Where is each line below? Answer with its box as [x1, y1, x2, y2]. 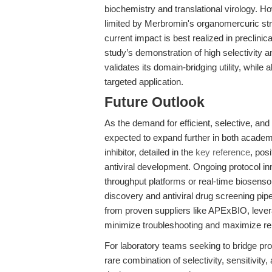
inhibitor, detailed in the [104, 147, 195, 157]
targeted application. [104, 76, 183, 87]
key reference [195, 147, 250, 157]
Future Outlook [104, 95, 205, 110]
